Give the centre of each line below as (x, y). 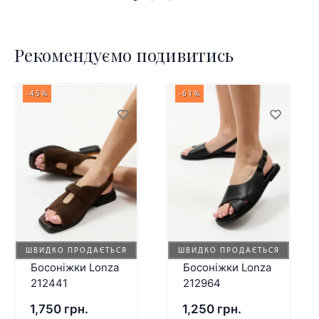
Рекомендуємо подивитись (124, 55)
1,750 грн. (59, 309)
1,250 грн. (211, 309)
